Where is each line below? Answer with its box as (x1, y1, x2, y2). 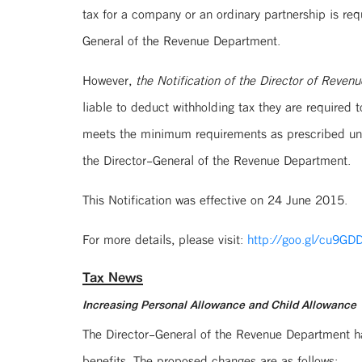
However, (82, 69, 136, 91)
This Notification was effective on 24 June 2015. (82, 188, 347, 211)
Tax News (82, 265, 143, 288)
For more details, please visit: (82, 228, 247, 250)
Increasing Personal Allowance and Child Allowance (82, 295, 356, 314)
